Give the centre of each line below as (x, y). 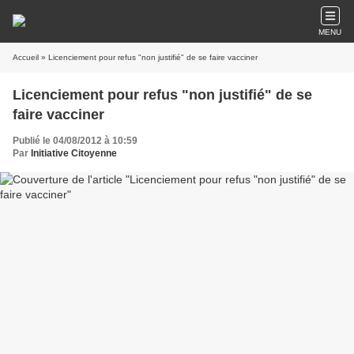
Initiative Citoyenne (74, 153)
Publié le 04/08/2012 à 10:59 (75, 141)
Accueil (26, 57)
